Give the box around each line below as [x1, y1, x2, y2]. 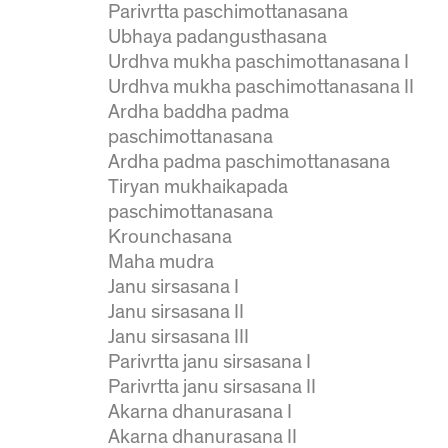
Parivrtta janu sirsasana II [107, 377, 316, 398]
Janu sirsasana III [107, 327, 249, 348]
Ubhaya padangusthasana [107, 27, 327, 48]
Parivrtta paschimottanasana [107, 2, 348, 23]
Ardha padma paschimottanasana [107, 152, 390, 173]
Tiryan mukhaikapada [107, 177, 288, 198]
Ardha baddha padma [107, 102, 289, 123]
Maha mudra [107, 252, 214, 273]
